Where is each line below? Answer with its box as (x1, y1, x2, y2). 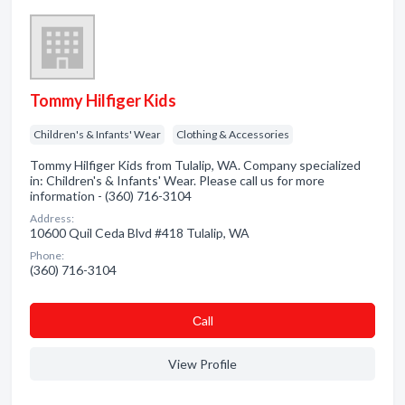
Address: (30, 212, 74, 225)
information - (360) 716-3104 (30, 188, 192, 203)
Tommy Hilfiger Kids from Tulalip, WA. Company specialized (30, 157, 361, 173)
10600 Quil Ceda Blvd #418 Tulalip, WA (30, 225, 250, 240)
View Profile (168, 356, 237, 372)
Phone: (30, 249, 64, 262)
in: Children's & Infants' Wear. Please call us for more (30, 173, 325, 188)
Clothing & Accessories (176, 127, 289, 141)
